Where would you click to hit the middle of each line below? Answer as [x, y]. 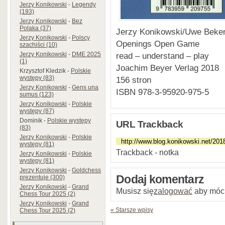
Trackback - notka [147, 152]
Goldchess [86, 170]
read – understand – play [162, 55]
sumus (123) [37, 94]
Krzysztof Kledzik [43, 71]
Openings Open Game [158, 43]
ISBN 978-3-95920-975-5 [162, 92]
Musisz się [135, 191]
